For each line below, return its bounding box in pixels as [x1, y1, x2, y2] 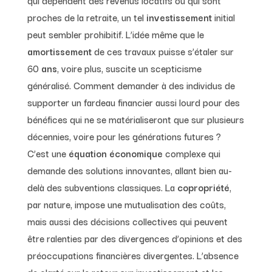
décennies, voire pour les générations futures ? [27, 128, 221, 143]
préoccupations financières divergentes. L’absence [27, 247, 239, 262]
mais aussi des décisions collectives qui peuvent [27, 213, 228, 228]
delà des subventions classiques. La [27, 179, 175, 194]
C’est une [27, 145, 66, 160]
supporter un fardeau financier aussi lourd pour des [27, 94, 240, 109]
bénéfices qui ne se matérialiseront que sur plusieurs [27, 111, 244, 126]
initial [211, 9, 235, 24]
